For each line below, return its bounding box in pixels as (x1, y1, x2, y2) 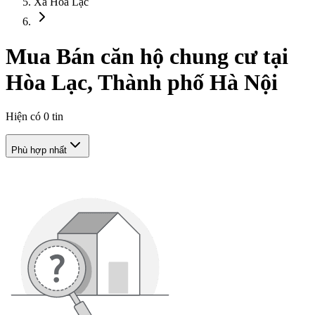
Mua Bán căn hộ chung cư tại (6, 43, 288, 69)
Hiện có (6, 110, 44, 123)
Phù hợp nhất (11, 145, 67, 156)
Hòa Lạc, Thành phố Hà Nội (6, 69, 278, 95)
